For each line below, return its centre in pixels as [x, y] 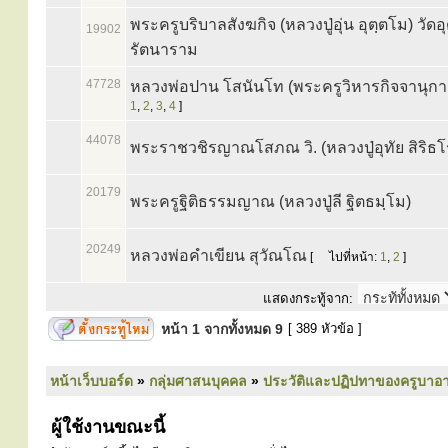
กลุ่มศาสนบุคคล [198, 381]
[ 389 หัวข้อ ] [325, 328]
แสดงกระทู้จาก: [308, 298]
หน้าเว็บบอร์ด [91, 381]
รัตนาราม [164, 49]
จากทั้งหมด [237, 329]
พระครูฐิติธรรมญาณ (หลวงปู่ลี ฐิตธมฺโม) [270, 201]
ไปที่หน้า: [353, 257]
